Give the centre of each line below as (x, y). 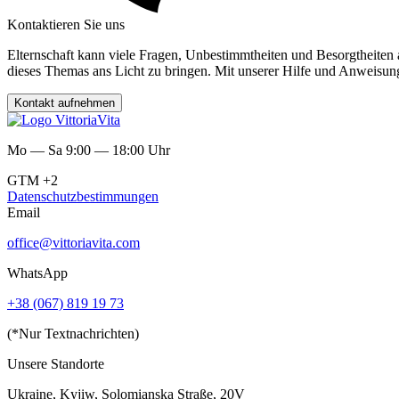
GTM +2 (33, 180)
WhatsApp (37, 273)
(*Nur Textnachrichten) (73, 333)
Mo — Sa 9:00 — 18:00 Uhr (89, 150)
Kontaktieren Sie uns (66, 24)
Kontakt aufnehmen (65, 102)
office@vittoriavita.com (73, 242)
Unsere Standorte (56, 363)
